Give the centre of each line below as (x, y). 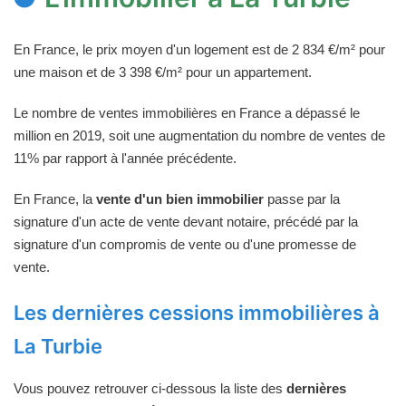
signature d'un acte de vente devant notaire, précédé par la (186, 221)
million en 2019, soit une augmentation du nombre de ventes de (199, 135)
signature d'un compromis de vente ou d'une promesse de (185, 244)
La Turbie (58, 346)
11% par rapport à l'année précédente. (125, 158)
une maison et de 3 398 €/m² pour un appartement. (163, 72)
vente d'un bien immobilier (180, 198)
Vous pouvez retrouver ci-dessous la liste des (150, 388)
